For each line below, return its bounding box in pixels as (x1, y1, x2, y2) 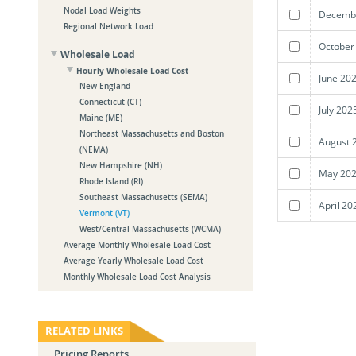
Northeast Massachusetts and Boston (79, 129, 225, 140)
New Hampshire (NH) (79, 161, 163, 172)
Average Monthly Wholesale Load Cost (64, 240, 211, 251)
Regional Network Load (64, 21, 154, 33)
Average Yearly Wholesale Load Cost (64, 256, 204, 267)
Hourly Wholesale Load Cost (76, 65, 189, 77)
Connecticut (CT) (79, 97, 142, 108)
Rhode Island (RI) (79, 176, 144, 188)
